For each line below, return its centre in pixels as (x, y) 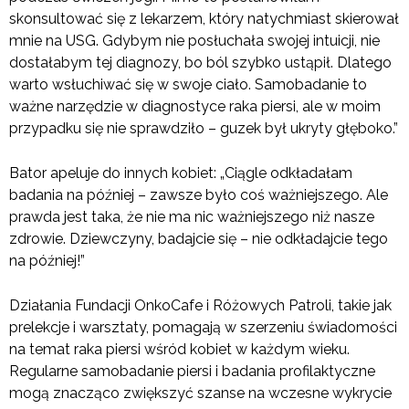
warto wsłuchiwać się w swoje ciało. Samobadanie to (188, 85)
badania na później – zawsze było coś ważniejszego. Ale (199, 195)
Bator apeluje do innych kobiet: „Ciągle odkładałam (181, 173)
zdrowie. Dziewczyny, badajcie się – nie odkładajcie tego (199, 239)
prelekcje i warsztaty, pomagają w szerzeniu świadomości (203, 328)
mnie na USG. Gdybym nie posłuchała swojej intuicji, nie (194, 41)
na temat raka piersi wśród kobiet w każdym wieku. (179, 350)
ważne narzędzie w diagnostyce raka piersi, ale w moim (195, 107)
